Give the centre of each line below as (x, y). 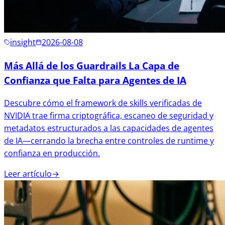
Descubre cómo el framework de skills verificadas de (103, 103)
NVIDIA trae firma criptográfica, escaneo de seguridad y (109, 115)
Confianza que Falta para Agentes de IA (95, 80)
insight (23, 42)
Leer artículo (28, 174)
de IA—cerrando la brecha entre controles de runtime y (109, 140)
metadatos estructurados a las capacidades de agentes (109, 128)
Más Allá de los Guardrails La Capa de (92, 66)
